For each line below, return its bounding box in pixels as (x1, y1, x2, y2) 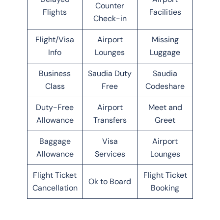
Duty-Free (36, 102, 74, 112)
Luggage (150, 47, 180, 57)
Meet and (148, 102, 182, 112)
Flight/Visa (35, 34, 74, 45)
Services (94, 148, 125, 159)
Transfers (93, 114, 127, 125)
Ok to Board (88, 176, 131, 187)
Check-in (93, 13, 127, 24)
